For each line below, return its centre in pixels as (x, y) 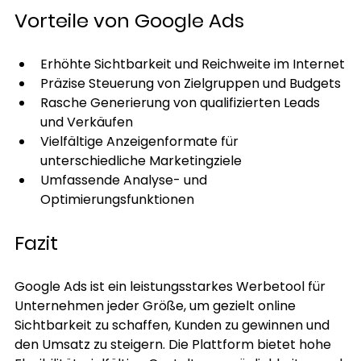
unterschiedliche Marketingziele (141, 161)
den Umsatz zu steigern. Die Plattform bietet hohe (174, 345)
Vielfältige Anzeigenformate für (141, 142)
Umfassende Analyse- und (125, 180)
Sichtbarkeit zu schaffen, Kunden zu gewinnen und (173, 326)
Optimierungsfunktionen (117, 200)
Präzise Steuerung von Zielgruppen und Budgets (190, 84)
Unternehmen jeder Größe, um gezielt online (156, 306)
